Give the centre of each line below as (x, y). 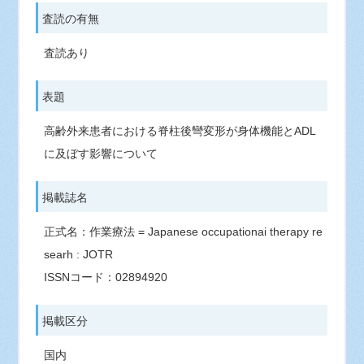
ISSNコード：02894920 (106, 277)
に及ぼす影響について (101, 154)
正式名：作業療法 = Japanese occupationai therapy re (184, 232)
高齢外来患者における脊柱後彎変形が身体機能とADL (180, 131)
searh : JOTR (79, 254)
